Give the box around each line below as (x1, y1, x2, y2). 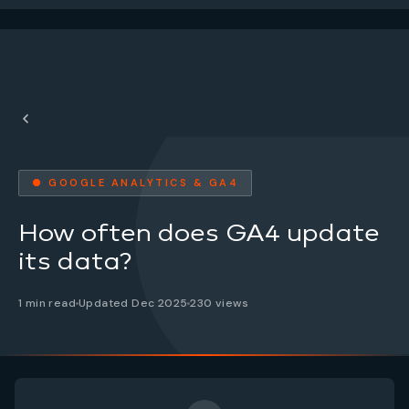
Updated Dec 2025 (79, 296, 188, 310)
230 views (190, 296, 249, 310)
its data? (18, 246, 132, 276)
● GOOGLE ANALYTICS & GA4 (32, 176, 238, 189)
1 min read (18, 296, 76, 310)
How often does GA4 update (18, 217, 380, 247)
